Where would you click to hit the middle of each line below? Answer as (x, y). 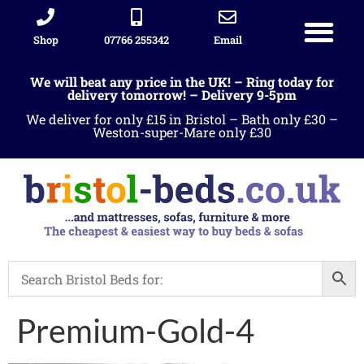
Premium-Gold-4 (135, 331)
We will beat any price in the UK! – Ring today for (182, 81)
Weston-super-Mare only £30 (182, 132)
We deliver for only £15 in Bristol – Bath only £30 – (182, 119)
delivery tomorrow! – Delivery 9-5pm (182, 94)
